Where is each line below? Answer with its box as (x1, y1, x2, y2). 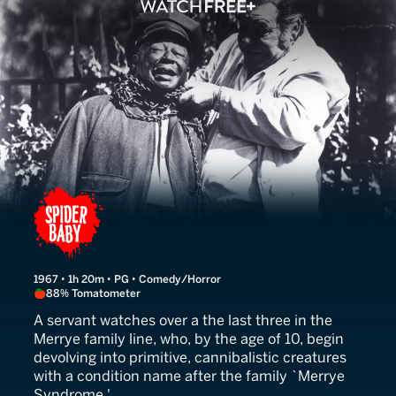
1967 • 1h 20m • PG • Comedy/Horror (34, 273, 221, 286)
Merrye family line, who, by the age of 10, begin (34, 331, 344, 347)
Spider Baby (33, 184, 198, 218)
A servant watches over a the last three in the (34, 312, 332, 329)
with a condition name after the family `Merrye (34, 368, 345, 385)
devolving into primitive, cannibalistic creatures (34, 349, 346, 366)
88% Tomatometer (46, 287, 141, 300)
